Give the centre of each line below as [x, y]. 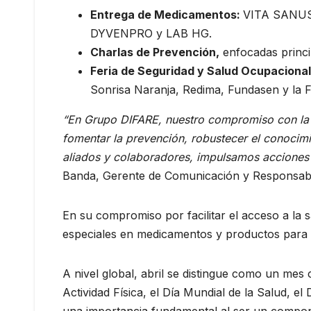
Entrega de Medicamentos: [167, 14]
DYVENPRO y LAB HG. [151, 33]
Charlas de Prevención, [155, 52]
